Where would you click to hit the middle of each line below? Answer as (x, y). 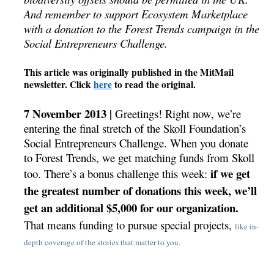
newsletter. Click (59, 85)
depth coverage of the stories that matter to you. (102, 243)
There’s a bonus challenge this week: (126, 174)
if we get (229, 174)
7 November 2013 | (68, 114)
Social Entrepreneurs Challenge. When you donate (136, 143)
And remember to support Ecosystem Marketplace (136, 13)
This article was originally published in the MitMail (129, 72)
